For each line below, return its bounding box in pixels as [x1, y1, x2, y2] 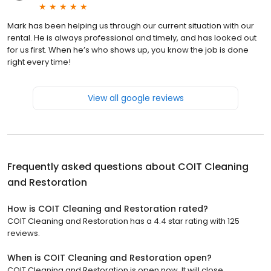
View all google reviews [87, 92, 184, 105]
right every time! [7, 56, 71, 68]
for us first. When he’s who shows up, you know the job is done [7, 44, 249, 56]
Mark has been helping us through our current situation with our [7, 20, 254, 32]
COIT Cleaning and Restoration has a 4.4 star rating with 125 [7, 215, 240, 227]
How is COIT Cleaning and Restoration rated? [7, 203, 208, 215]
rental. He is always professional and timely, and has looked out [7, 32, 256, 44]
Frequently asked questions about [7, 160, 178, 174]
